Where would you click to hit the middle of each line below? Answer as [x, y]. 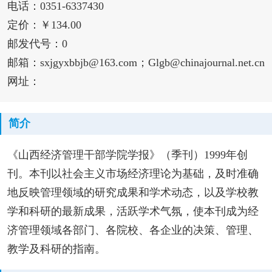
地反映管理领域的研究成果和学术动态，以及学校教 [133, 192]
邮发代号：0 [37, 44]
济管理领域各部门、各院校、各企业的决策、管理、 [133, 230]
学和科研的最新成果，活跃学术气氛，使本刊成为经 [133, 211]
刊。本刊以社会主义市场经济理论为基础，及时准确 [133, 173]
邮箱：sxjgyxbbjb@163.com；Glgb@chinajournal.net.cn [136, 63]
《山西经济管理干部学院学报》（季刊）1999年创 [127, 155]
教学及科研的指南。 [56, 249]
